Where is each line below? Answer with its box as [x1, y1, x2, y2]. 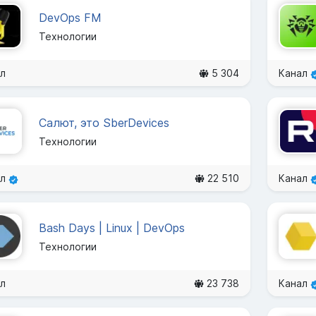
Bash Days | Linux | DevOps [39, 220, 185, 235]
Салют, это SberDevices [39, 115, 169, 130]
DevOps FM [39, 10, 102, 25]
